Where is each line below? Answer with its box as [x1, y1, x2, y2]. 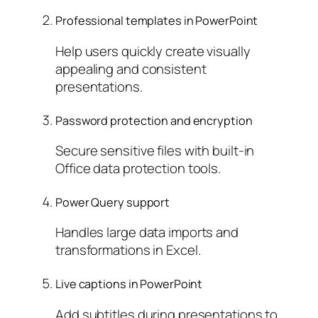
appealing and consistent [55, 59, 207, 78]
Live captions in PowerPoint [55, 275, 203, 292]
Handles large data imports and [55, 223, 238, 242]
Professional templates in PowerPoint [55, 13, 258, 29]
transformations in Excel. [55, 241, 201, 260]
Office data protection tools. [55, 159, 221, 178]
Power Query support [55, 194, 170, 210]
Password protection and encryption [55, 112, 253, 128]
